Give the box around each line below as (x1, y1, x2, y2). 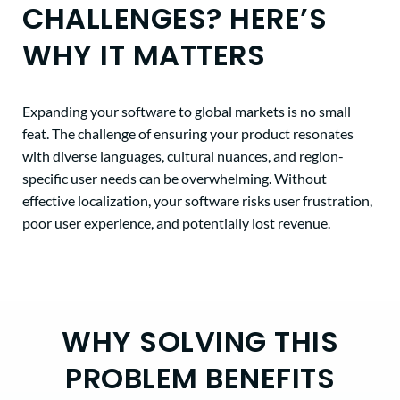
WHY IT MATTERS (22, 35, 265, 76)
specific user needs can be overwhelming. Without (22, 170, 327, 187)
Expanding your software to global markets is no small (22, 103, 351, 121)
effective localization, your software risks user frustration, (22, 192, 372, 210)
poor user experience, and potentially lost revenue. (22, 214, 330, 232)
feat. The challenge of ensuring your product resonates (22, 125, 354, 143)
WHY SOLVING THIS (62, 321, 338, 362)
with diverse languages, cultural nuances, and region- (22, 147, 344, 165)
